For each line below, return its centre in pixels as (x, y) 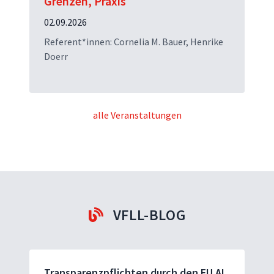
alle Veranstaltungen (137, 115)
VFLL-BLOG (149, 215)
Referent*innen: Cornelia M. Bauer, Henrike (134, 41)
